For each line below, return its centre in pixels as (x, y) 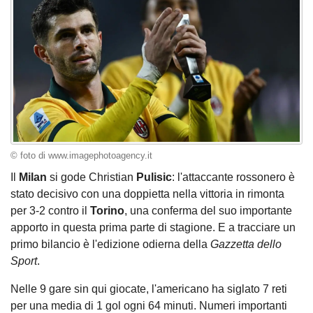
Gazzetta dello (246, 245)
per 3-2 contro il (50, 211)
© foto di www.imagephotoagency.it (81, 155)
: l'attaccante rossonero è (233, 177)
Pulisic (154, 177)
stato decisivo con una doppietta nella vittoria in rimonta (147, 194)
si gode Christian (93, 177)
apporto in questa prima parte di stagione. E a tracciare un (153, 228)
